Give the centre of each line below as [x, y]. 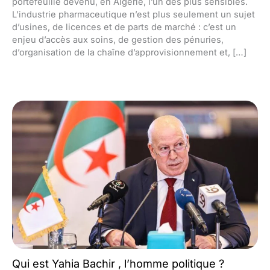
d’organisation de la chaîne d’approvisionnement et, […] [129, 52]
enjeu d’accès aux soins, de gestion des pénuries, [118, 39]
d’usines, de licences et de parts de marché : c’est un [124, 27]
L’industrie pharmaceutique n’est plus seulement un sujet [133, 14]
